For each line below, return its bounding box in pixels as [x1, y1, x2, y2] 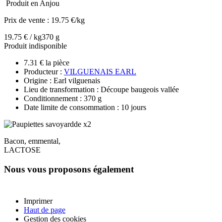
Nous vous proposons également [4, 164, 134, 174]
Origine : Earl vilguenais [24, 76, 100, 85]
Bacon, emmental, [4, 136, 60, 145]
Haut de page [24, 206, 65, 215]
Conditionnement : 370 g [24, 94, 102, 103]
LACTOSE [4, 145, 41, 154]
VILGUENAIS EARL [64, 67, 136, 76]
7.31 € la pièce [24, 58, 69, 67]
